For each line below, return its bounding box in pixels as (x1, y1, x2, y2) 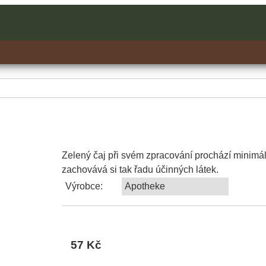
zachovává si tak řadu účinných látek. (62, 164, 218, 175)
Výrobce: (65, 181, 103, 192)
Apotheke (125, 181, 165, 192)
